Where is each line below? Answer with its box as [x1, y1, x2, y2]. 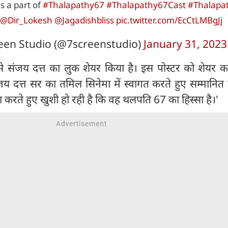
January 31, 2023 [143, 37, 227, 51]
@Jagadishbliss [54, 14, 114, 26]
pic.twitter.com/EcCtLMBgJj [116, 14, 222, 26]
